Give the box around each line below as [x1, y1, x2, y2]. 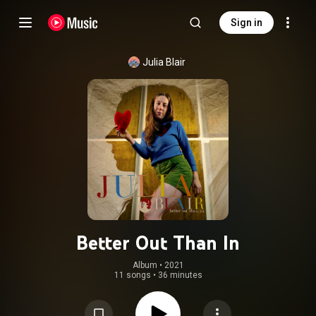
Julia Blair [142, 56, 186, 68]
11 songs [114, 270, 151, 280]
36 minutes [157, 270, 202, 280]
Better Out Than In [76, 231, 240, 255]
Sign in [231, 17, 262, 28]
